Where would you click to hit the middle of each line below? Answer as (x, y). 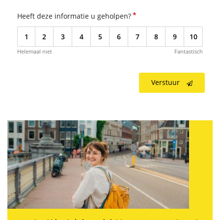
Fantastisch (189, 51)
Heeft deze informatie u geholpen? (74, 16)
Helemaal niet (35, 51)
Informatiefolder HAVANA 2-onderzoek (70, 125)
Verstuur (165, 82)
